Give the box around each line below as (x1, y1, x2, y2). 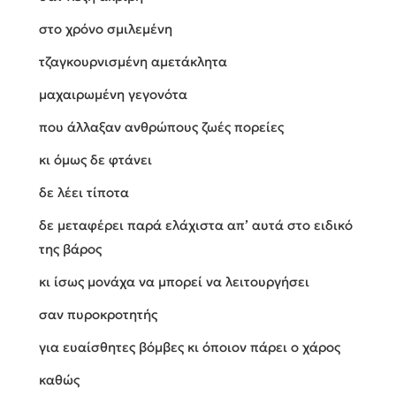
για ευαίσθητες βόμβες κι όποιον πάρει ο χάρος (39, 339, 340, 356)
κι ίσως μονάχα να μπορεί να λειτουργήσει (39, 273, 309, 291)
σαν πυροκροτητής (39, 306, 157, 324)
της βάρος (39, 240, 102, 258)
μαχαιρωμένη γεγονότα (39, 86, 187, 103)
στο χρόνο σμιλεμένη (39, 20, 172, 38)
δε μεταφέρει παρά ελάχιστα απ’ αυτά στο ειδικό (39, 217, 353, 234)
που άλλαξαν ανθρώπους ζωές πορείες (39, 118, 284, 136)
